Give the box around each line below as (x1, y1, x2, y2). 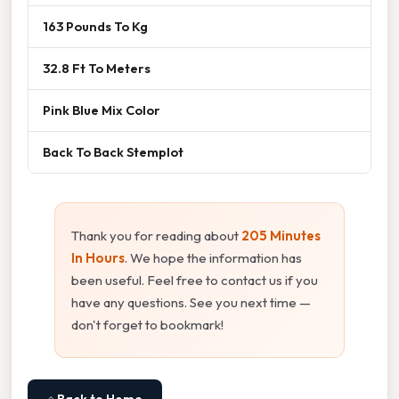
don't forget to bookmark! (71, 315, 224, 333)
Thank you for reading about (71, 226, 241, 244)
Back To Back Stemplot (43, 142, 183, 160)
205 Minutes (241, 226, 321, 244)
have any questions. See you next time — (71, 293, 311, 311)
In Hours (71, 248, 125, 266)
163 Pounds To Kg (43, 17, 148, 35)
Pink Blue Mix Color (43, 101, 160, 118)
